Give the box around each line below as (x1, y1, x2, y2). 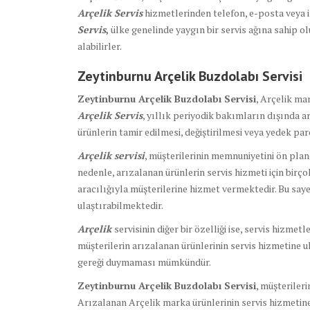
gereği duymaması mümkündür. (77, 255, 211, 269)
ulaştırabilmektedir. (77, 199, 163, 212)
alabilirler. (77, 39, 122, 53)
